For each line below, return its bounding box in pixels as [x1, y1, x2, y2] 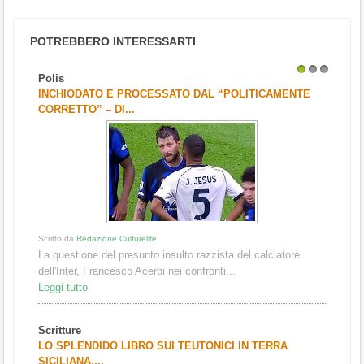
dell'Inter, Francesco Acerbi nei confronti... [38, 264, 236, 277]
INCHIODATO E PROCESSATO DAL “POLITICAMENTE [38, 87, 310, 100]
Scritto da [38, 233, 76, 243]
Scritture [38, 323, 81, 336]
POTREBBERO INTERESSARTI [30, 34, 196, 48]
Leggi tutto [38, 280, 88, 293]
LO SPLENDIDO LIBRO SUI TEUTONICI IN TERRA [38, 339, 288, 352]
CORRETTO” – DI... [38, 102, 135, 115]
